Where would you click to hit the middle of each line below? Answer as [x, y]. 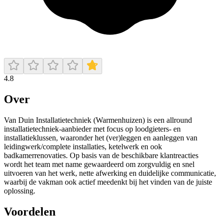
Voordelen [30, 211]
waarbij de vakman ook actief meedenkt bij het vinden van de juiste [108, 182]
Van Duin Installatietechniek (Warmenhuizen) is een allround [98, 120]
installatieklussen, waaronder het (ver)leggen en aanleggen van [101, 137]
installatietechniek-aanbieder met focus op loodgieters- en [92, 129]
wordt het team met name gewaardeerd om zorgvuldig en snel [99, 164]
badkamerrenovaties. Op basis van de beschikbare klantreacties [101, 155]
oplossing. [20, 191]
